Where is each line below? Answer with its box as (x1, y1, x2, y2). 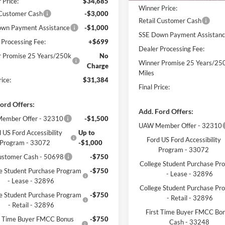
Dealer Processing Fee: (139, 45, 205, 53)
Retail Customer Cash (139, 17, 202, 25)
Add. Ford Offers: (139, 107, 194, 116)
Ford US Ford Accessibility (146, 136, 221, 144)
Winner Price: (139, 4, 178, 13)
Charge (86, 62, 108, 70)
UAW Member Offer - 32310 (139, 122, 222, 130)
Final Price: (139, 83, 170, 91)
